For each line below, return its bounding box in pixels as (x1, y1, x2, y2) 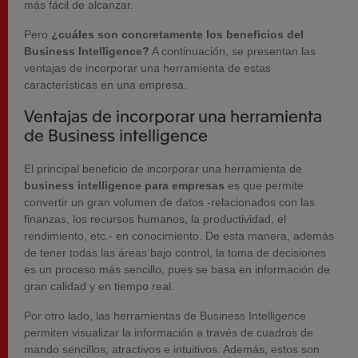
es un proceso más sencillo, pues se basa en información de (24, 263, 330, 276)
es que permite (225, 179, 304, 193)
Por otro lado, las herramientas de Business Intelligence (24, 309, 306, 323)
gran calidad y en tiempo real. (24, 280, 174, 293)
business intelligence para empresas (24, 179, 225, 193)
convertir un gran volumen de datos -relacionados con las (24, 196, 315, 209)
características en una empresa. (24, 78, 187, 92)
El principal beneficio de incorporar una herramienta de (24, 162, 302, 176)
